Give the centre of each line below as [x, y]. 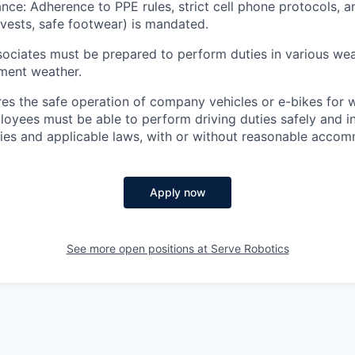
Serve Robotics [250, 249]
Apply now [177, 193]
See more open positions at [138, 249]
